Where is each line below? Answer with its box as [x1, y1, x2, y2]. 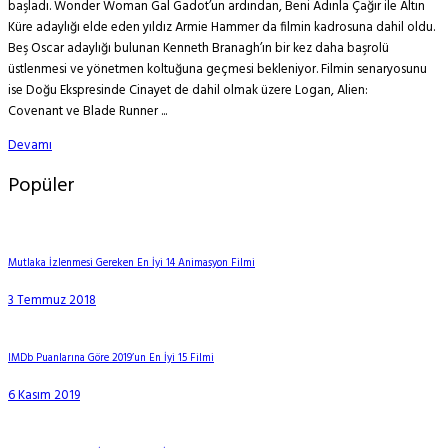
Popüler [8, 170, 75, 202]
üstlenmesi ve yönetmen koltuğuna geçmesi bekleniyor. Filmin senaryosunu [8, 59, 427, 80]
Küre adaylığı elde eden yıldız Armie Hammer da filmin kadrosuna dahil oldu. [8, 17, 435, 38]
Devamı [8, 135, 52, 156]
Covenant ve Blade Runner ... [8, 101, 167, 122]
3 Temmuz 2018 [8, 290, 96, 312]
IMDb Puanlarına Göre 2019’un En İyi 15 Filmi [8, 350, 214, 368]
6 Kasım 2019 [8, 385, 80, 407]
